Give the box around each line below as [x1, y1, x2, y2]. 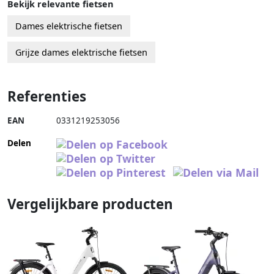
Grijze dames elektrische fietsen [15, 46, 147, 59]
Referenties [7, 87, 86, 106]
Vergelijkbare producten [7, 194, 173, 214]
